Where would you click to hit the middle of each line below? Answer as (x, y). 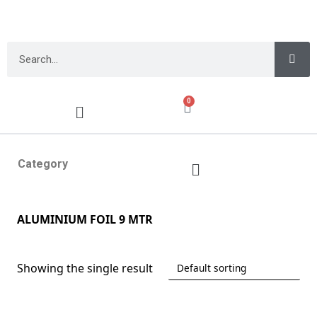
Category (43, 164)
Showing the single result (85, 269)
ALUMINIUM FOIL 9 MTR (85, 219)
